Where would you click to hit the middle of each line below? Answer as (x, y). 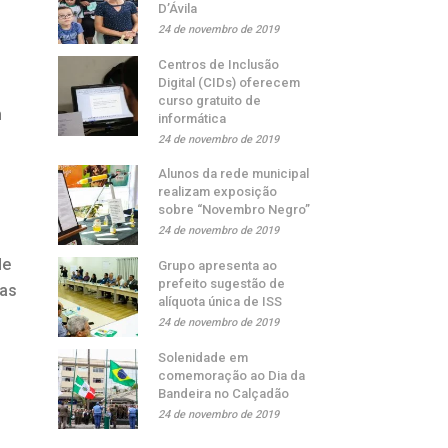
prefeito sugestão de (222, 283)
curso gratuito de (210, 100)
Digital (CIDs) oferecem (229, 82)
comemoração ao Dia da (232, 375)
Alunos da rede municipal (234, 173)
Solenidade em (203, 357)
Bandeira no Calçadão (224, 393)
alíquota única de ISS (220, 301)
